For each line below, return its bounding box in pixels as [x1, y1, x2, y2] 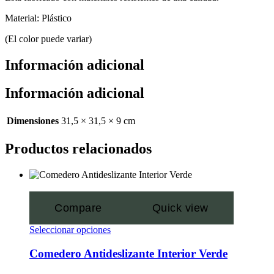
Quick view [152, 202, 209, 215]
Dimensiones [7, 116, 59, 127]
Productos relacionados [5, 141, 152, 157]
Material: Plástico [5, 12, 72, 23]
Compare [54, 202, 102, 215]
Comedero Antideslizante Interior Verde [29, 246, 228, 260]
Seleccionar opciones [29, 224, 111, 235]
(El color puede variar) [5, 33, 92, 44]
